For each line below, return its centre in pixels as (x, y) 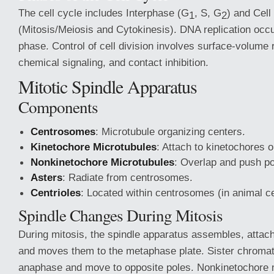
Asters (46, 177)
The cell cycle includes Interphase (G (104, 13)
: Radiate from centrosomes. (128, 177)
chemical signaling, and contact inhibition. (113, 62)
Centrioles (56, 193)
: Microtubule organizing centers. (170, 131)
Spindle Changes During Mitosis (120, 215)
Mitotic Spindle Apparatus (108, 86)
